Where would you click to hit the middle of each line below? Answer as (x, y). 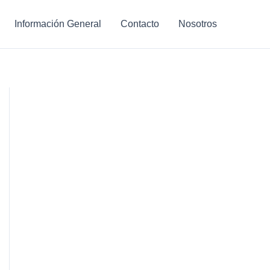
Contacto (140, 24)
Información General (58, 24)
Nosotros (198, 24)
